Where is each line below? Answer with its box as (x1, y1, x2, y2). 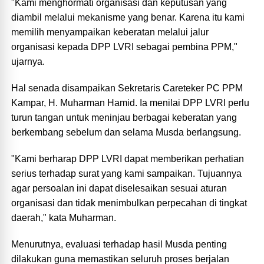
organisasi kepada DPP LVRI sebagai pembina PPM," (11, 42, 238, 52)
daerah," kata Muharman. (11, 213, 117, 223)
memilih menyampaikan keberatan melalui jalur (11, 27, 209, 38)
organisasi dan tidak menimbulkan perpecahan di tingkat (11, 198, 247, 209)
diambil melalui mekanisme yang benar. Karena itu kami (11, 12, 245, 23)
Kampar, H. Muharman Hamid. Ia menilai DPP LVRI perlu (11, 98, 250, 108)
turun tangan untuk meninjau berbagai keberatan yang (11, 113, 237, 123)
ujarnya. (11, 57, 45, 67)
